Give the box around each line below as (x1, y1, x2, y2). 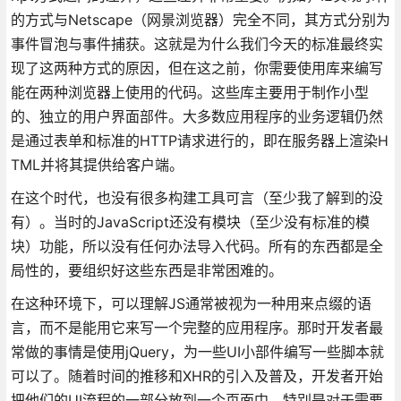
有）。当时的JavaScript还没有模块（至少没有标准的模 (10, 212, 370, 231)
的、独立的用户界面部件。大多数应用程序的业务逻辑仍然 (10, 107, 383, 125)
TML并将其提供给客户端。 (10, 155, 183, 174)
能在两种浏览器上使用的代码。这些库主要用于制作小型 (10, 82, 369, 101)
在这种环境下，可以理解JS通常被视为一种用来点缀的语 (10, 294, 371, 312)
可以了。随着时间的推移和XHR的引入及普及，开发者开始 (10, 366, 383, 385)
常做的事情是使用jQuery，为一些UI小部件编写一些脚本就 (10, 342, 384, 361)
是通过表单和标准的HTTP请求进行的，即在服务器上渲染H (10, 131, 388, 149)
